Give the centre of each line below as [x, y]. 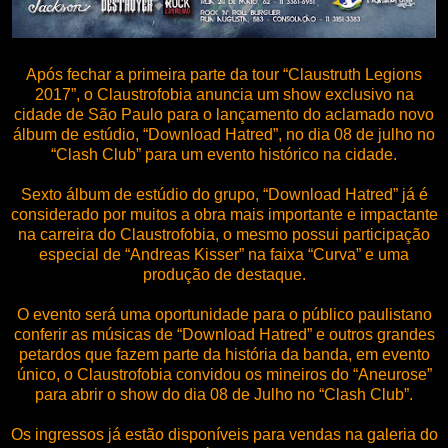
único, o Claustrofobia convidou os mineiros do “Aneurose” [224, 374]
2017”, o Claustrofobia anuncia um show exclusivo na [224, 94]
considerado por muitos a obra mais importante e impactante [224, 214]
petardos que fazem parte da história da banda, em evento [224, 354]
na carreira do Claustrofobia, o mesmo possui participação [224, 234]
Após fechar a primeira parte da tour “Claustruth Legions [224, 74]
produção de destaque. [224, 274]
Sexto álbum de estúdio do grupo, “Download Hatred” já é [224, 194]
